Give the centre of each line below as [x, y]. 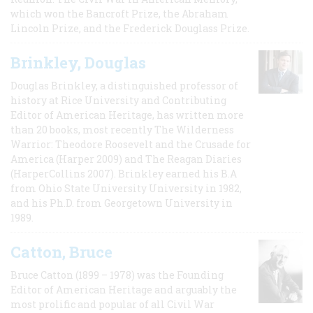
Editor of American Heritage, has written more [127, 115]
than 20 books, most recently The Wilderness [122, 129]
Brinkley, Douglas [78, 62]
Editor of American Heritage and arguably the [124, 289]
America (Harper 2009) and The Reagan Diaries [126, 159]
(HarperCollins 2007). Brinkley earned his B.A [124, 173]
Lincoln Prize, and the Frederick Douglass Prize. [130, 28]
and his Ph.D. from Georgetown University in [122, 203]
